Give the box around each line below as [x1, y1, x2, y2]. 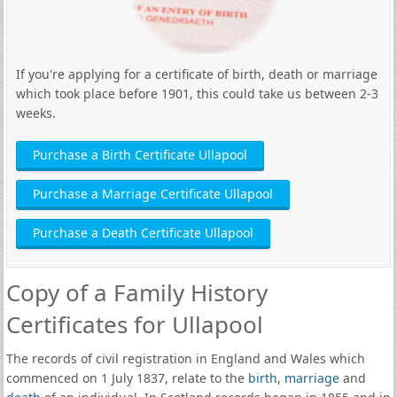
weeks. [15, 105, 56, 121]
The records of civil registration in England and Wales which [5, 350, 365, 367]
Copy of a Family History [5, 276, 268, 308]
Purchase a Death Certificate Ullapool [32, 224, 253, 241]
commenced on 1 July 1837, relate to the [5, 370, 248, 386]
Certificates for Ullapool [5, 308, 263, 340]
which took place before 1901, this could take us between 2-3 [15, 85, 378, 102]
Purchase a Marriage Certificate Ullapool [32, 185, 273, 202]
